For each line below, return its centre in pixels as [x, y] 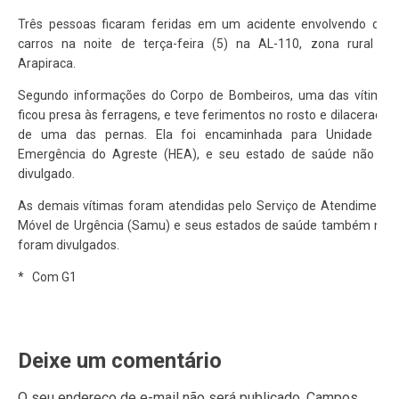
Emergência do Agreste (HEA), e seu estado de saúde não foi [207, 154]
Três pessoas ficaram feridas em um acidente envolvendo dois [207, 24]
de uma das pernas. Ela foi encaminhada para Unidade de [207, 134]
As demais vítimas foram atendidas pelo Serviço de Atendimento [207, 206]
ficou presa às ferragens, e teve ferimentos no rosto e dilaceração [207, 115]
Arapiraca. [47, 63]
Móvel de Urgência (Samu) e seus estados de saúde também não [207, 225]
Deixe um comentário [120, 361]
